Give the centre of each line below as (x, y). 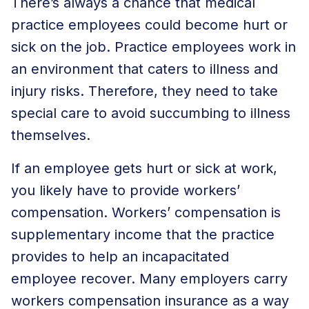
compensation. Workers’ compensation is (146, 212)
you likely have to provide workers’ (126, 190)
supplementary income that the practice (143, 234)
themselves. (51, 135)
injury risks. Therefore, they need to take (144, 91)
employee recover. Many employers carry (149, 278)
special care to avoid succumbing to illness (151, 113)
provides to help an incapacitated (120, 256)
